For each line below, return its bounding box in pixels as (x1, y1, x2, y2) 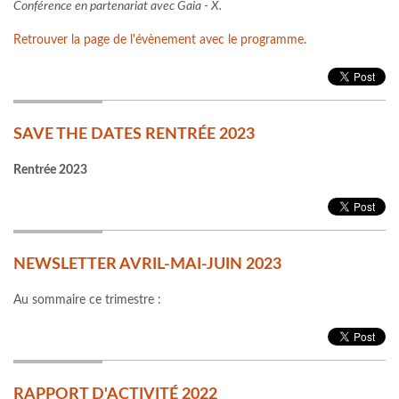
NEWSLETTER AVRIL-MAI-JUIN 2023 (13, 256, 281, 273)
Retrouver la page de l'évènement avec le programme (13, 34, 304, 47)
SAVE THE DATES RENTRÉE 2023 (13, 126, 255, 143)
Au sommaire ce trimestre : (13, 294, 161, 307)
